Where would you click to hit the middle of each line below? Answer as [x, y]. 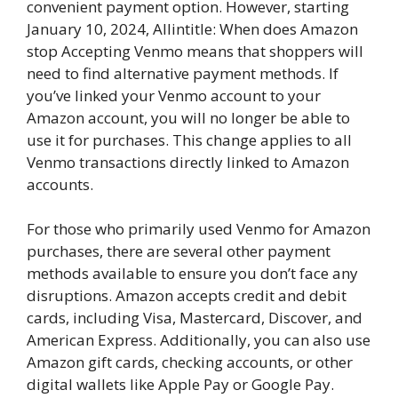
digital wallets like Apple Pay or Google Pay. [180, 385]
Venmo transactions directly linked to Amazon [188, 162]
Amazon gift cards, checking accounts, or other [190, 362]
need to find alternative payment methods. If [183, 73]
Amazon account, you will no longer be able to [188, 117]
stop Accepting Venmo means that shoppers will [195, 51]
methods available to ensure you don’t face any [192, 274]
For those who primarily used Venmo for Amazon [199, 229]
